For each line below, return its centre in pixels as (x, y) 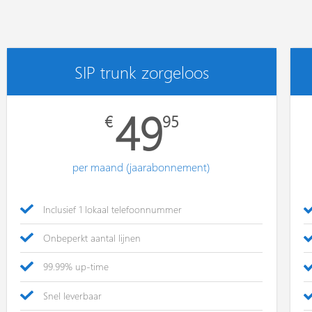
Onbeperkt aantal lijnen (92, 238)
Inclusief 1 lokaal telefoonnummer (112, 210)
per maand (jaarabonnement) (142, 167)
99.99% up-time (76, 267)
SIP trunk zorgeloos (141, 72)
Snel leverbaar (72, 295)
